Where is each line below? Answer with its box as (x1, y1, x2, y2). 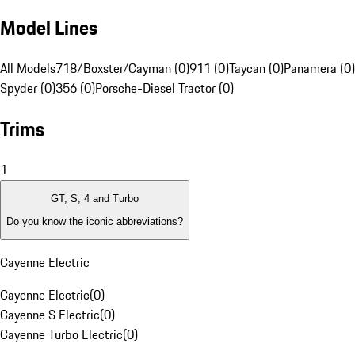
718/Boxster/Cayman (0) (55, 59, 189, 78)
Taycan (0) (229, 59, 284, 78)
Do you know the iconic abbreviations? (6, 215, 183, 227)
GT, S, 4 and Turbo (51, 193, 139, 205)
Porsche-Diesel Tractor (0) (95, 78, 234, 98)
